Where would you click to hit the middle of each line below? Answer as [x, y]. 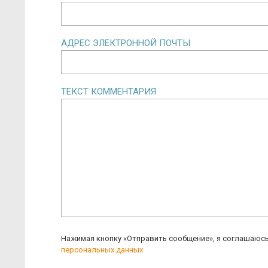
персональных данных [102, 249]
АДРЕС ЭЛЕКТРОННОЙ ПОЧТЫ [126, 43]
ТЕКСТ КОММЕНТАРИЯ [109, 91]
